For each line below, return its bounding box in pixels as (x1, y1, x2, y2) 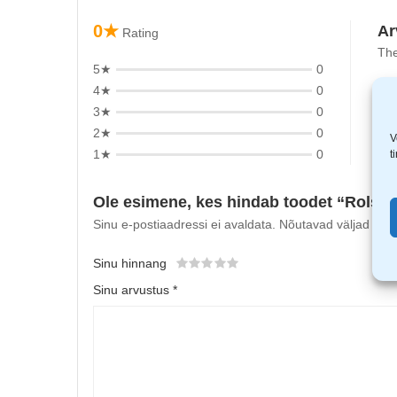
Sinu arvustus (93, 283, 173, 298)
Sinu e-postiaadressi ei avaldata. (93, 217, 276, 232)
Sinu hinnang (93, 256, 167, 271)
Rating (122, 26, 159, 41)
